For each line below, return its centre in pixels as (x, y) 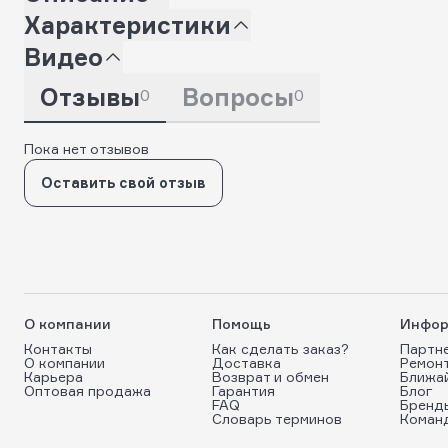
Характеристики (127, 24)
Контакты (58, 348)
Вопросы (238, 96)
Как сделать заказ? (280, 348)
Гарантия (243, 390)
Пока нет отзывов (86, 148)
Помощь (241, 323)
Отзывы (90, 96)
